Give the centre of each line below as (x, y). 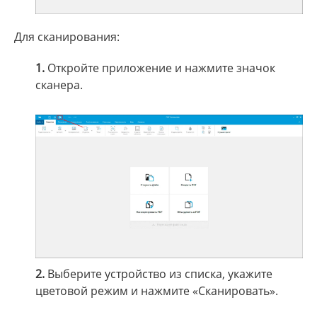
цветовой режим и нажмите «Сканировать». (157, 291)
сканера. (59, 85)
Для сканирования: (67, 37)
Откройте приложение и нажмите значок (160, 68)
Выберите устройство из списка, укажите (158, 274)
